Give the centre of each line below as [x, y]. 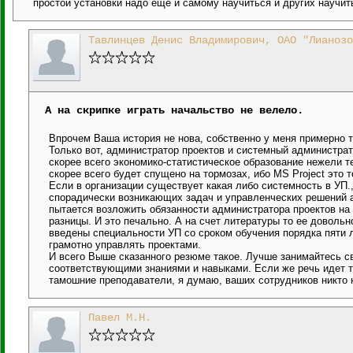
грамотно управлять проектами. [125, 245]
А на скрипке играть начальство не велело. [174, 110]
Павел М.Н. [120, 318]
